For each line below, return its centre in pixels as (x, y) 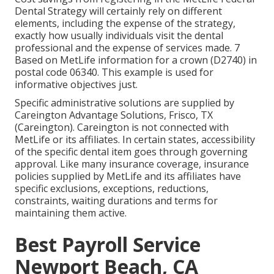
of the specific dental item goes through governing (131, 152)
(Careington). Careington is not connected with (122, 128)
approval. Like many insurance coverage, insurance (132, 164)
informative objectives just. (76, 85)
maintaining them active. (71, 213)
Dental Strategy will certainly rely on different (118, 11)
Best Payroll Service (108, 245)
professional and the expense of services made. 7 (127, 48)
